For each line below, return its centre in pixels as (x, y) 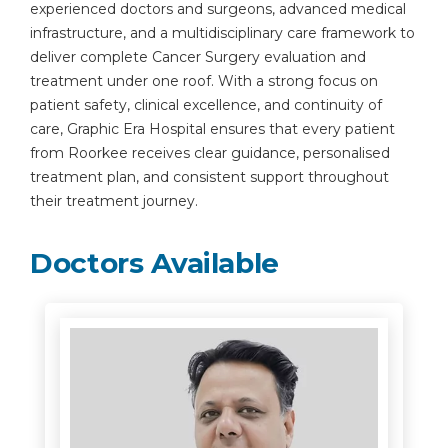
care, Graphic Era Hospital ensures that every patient (212, 129)
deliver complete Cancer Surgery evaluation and (198, 57)
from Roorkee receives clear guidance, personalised (210, 153)
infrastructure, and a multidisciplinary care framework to (222, 33)
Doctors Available (155, 263)
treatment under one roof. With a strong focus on (204, 81)
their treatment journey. (114, 201)
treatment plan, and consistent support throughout (209, 177)
